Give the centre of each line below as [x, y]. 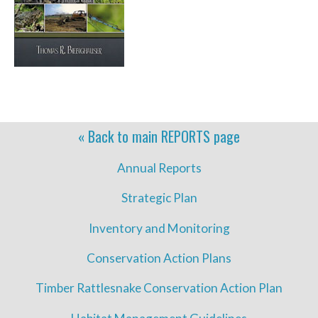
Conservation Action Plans [159, 258]
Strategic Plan [159, 198]
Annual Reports [159, 168]
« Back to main [120, 136]
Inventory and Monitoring [159, 228]
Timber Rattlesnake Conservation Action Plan [159, 288]
